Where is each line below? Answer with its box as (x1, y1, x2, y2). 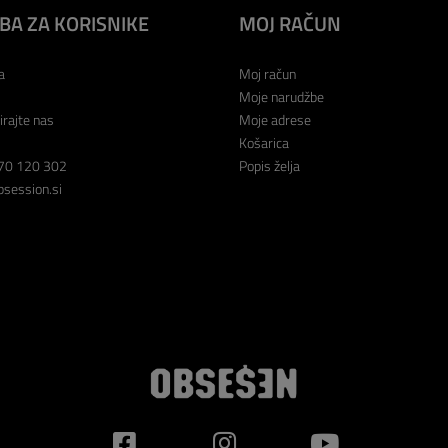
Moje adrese (239, 109, 311, 131)
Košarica (239, 132, 289, 154)
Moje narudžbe (239, 86, 324, 108)
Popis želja (239, 155, 300, 177)
